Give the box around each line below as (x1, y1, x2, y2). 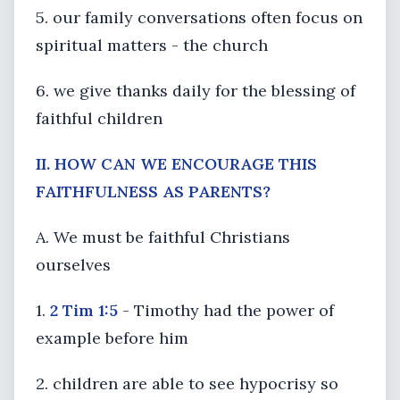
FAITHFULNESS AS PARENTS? (36, 181, 271, 202)
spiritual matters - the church (36, 35, 268, 55)
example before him (36, 328, 188, 348)
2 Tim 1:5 (50, 300, 118, 321)
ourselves (36, 254, 111, 275)
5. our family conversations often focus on (36, 7, 362, 28)
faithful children (36, 108, 162, 129)
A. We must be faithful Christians (36, 227, 290, 247)
